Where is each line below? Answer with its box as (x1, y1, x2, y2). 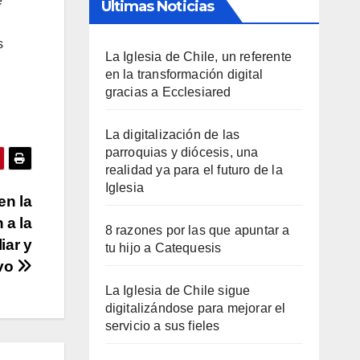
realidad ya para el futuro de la (104, 162, 283, 177)
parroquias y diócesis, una (104, 145, 259, 159)
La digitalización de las (104, 127, 240, 141)
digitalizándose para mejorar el (104, 301, 286, 315)
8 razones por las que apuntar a (104, 223, 290, 237)
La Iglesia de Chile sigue (104, 283, 251, 297)
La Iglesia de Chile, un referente (104, 49, 292, 63)
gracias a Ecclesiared (104, 84, 231, 99)
